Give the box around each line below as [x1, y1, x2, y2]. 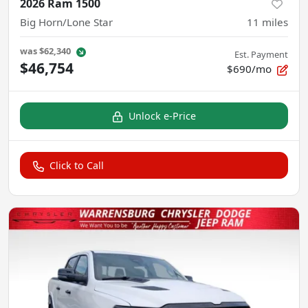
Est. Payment [234, 47, 288, 60]
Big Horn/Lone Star [20, 14, 113, 29]
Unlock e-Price [129, 109, 196, 122]
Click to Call [49, 158, 104, 172]
